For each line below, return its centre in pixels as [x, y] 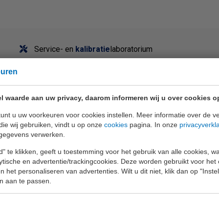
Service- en [54, 49]
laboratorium [131, 49]
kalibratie [93, 49]
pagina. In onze [153, 124]
